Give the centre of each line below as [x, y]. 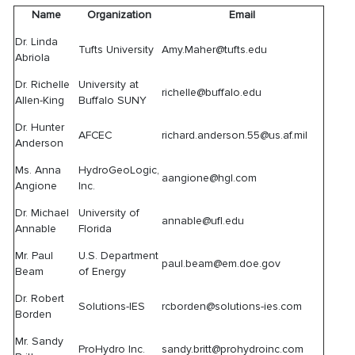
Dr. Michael [42, 213]
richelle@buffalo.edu [212, 92]
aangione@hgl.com [210, 178]
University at [109, 84]
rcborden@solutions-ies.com [232, 306]
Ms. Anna [38, 170]
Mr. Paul [34, 256]
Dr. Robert [40, 298]
